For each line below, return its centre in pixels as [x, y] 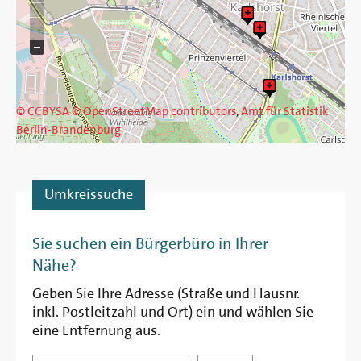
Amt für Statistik [284, 112]
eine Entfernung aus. [96, 331]
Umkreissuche [89, 195]
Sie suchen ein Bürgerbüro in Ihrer [150, 244]
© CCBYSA [43, 112]
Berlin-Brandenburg [68, 130]
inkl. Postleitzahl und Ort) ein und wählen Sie [173, 312]
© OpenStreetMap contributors [154, 112]
